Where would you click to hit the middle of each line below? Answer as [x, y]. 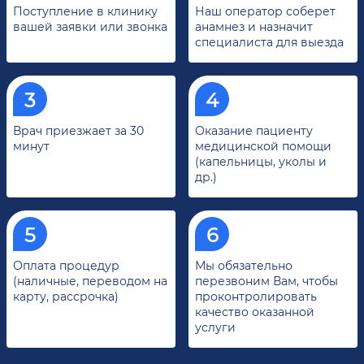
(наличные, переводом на [90, 281]
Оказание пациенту [254, 131]
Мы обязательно [244, 266]
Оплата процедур [66, 266]
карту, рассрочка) [66, 297]
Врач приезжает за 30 [78, 131]
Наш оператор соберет [265, 11]
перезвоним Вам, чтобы [266, 281]
